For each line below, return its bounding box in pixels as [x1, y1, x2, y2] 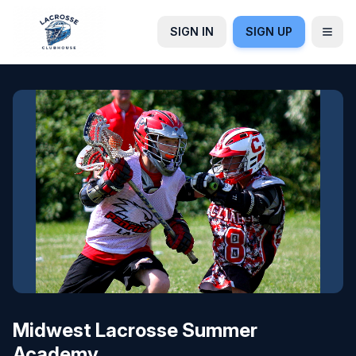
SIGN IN [170, 25, 214, 38]
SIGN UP [246, 25, 292, 38]
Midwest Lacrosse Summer [13, 319, 257, 342]
